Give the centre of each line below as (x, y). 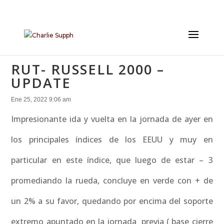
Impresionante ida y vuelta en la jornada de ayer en (112, 119)
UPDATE (41, 83)
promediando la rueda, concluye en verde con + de (112, 180)
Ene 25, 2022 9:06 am (41, 99)
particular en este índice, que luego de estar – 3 (112, 160)
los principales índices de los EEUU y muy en (112, 139)
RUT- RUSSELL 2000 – (88, 69)
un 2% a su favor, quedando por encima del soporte (112, 201)
